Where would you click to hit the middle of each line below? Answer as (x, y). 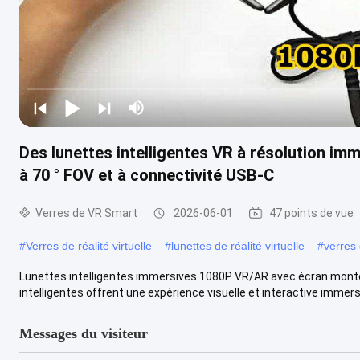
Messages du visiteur (84, 333)
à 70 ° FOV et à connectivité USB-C (147, 175)
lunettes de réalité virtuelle (238, 245)
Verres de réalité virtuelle (89, 245)
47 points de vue (311, 213)
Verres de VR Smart (86, 213)
